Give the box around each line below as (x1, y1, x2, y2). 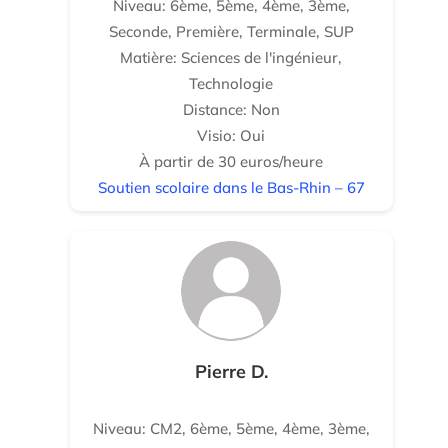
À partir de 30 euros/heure (139, 152, 324, 171)
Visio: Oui (197, 126, 266, 145)
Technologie (189, 74, 274, 93)
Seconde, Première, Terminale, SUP (108, 22, 354, 41)
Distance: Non (182, 100, 280, 119)
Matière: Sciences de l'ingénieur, (120, 48, 343, 67)
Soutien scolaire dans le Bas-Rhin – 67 (97, 178, 365, 197)
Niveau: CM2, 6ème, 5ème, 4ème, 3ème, (92, 419, 370, 438)
